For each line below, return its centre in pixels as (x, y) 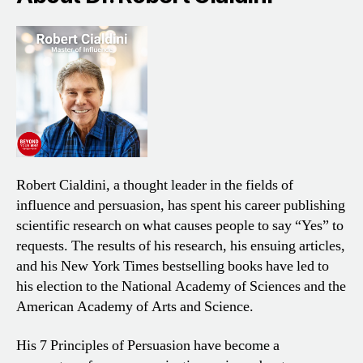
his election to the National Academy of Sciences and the (181, 287)
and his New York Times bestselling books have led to (173, 267)
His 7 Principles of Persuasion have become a (148, 345)
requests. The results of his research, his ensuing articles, (181, 246)
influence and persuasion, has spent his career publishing (181, 206)
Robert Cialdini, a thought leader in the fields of (155, 186)
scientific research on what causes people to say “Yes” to (180, 226)
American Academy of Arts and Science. (135, 307)
